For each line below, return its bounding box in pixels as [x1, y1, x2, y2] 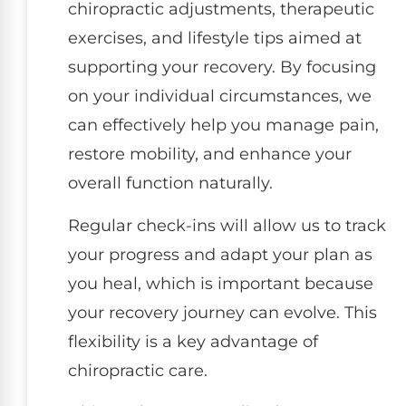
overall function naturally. [68, 173, 273, 194]
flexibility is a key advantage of [68, 331, 318, 352]
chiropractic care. [68, 360, 208, 381]
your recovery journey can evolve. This [68, 302, 377, 323]
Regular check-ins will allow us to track [68, 215, 386, 236]
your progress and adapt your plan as [68, 244, 372, 265]
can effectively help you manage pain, [68, 115, 379, 136]
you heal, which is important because [68, 273, 373, 294]
